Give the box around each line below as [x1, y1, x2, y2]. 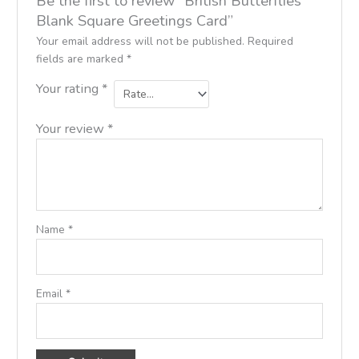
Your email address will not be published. [35, 34, 244, 50]
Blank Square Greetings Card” [35, 10, 233, 31]
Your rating [35, 79, 102, 99]
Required [247, 34, 293, 50]
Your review [35, 119, 107, 139]
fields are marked [35, 51, 127, 67]
